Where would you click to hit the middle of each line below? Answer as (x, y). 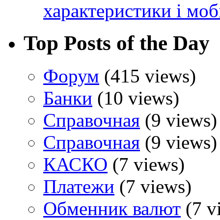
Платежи (79, 187)
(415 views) (148, 76)
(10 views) (136, 98)
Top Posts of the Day (117, 43)
